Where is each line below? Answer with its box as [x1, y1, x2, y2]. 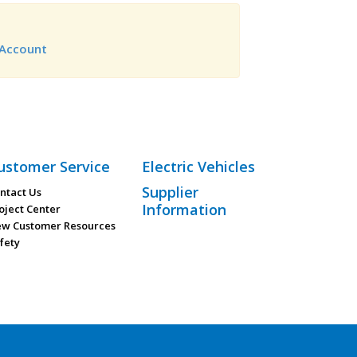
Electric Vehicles [141, 157, 255, 176]
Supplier [141, 182, 198, 202]
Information [141, 200, 226, 219]
